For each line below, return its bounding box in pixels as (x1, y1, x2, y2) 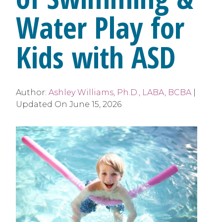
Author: (16, 87, 49, 97)
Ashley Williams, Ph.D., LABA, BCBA (49, 87, 191, 97)
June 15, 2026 (69, 99, 121, 109)
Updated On (16, 99, 69, 109)
